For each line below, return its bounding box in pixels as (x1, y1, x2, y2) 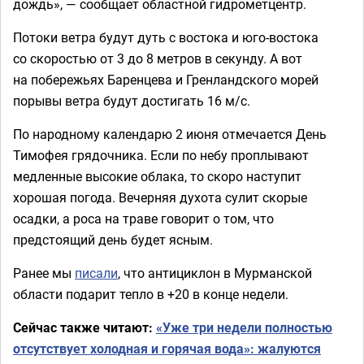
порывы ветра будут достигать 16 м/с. (13, 92, 250, 110)
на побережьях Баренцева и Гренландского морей (13, 71, 318, 89)
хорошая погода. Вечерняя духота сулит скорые (13, 188, 307, 206)
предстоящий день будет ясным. (13, 231, 213, 249)
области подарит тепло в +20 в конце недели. (13, 285, 288, 303)
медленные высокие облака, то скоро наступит (13, 167, 301, 185)
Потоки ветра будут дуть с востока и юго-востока (13, 28, 318, 46)
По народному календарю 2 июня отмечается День (13, 125, 327, 143)
